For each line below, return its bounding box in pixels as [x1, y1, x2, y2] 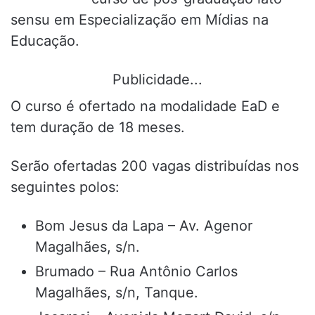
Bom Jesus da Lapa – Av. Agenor [35, 217, 252, 234]
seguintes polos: [11, 179, 120, 195]
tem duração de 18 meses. [11, 119, 185, 136]
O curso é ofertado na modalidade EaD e [11, 98, 280, 115]
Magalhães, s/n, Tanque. [35, 284, 198, 301]
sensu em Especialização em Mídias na [11, 11, 269, 28]
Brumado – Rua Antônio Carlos [35, 263, 238, 280]
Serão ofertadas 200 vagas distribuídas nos [11, 157, 299, 174]
